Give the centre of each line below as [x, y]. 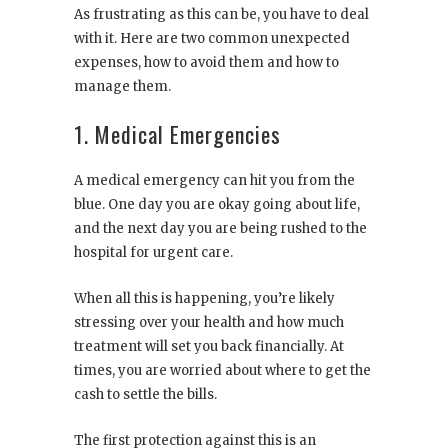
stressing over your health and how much [209, 323]
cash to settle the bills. [147, 395]
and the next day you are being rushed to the [220, 229]
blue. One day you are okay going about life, [217, 205]
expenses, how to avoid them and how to [206, 63]
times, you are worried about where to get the [222, 371]
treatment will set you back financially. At [209, 347]
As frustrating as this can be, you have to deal [221, 15]
